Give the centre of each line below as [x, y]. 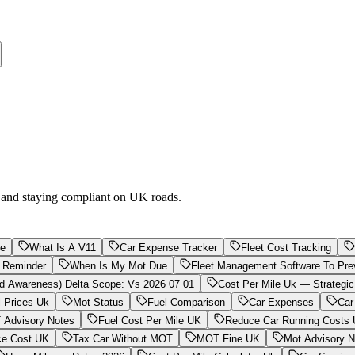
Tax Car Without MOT [123, 338]
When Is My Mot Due [118, 265]
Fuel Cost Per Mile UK [150, 320]
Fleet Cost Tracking [286, 247]
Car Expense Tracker [168, 247]
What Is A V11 [63, 247]
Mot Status [98, 302]
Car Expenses [281, 302]
